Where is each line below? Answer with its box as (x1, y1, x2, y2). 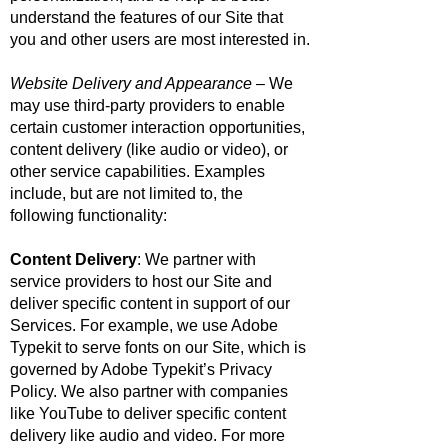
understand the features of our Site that (10, 9, 283, 26)
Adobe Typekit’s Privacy (101, 361, 272, 378)
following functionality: (10, 207, 167, 224)
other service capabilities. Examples (10, 163, 265, 180)
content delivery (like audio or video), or (10, 141, 288, 158)
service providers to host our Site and (10, 273, 272, 290)
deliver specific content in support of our (10, 295, 290, 312)
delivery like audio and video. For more (10, 427, 285, 444)
